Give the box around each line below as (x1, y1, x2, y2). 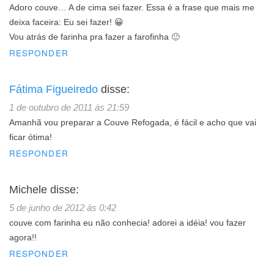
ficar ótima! (9, 133, 52, 143)
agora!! (9, 233, 37, 243)
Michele (9, 183, 47, 196)
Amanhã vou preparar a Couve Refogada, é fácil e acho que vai (9, 118, 256, 128)
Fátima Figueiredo (9, 83, 98, 96)
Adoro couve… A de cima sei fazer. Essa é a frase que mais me (9, 3, 254, 13)
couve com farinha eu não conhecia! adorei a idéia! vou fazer (9, 218, 246, 228)
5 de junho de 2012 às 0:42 (9, 202, 116, 213)
